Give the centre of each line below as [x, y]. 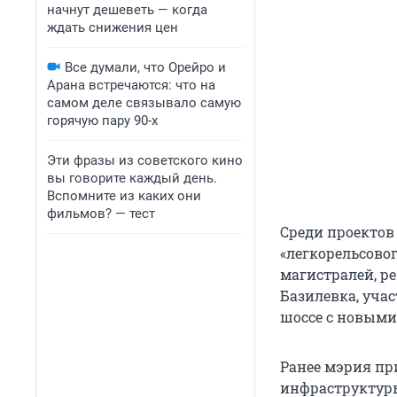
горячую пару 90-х [102, 121]
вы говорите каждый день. [132, 178]
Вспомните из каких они [124, 196]
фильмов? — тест [101, 214]
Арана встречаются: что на [131, 85]
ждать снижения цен [113, 27]
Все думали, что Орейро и [145, 67]
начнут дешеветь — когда [127, 10]
